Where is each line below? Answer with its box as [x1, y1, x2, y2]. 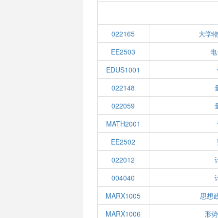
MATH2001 [106, 119, 141, 128]
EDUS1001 [106, 65, 141, 74]
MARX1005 [106, 191, 141, 200]
